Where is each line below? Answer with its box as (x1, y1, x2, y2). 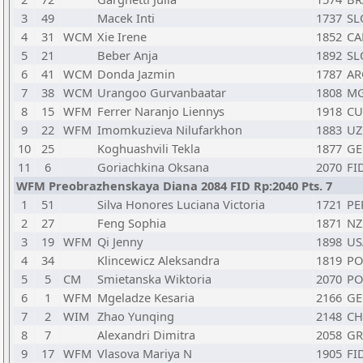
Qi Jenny (97, 233, 143, 250)
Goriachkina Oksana (97, 159, 209, 175)
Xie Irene (97, 28, 147, 45)
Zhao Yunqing (97, 308, 174, 324)
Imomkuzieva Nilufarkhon (97, 122, 242, 138)
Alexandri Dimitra (97, 327, 195, 343)
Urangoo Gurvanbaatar (97, 84, 226, 100)
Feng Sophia (97, 215, 166, 231)
